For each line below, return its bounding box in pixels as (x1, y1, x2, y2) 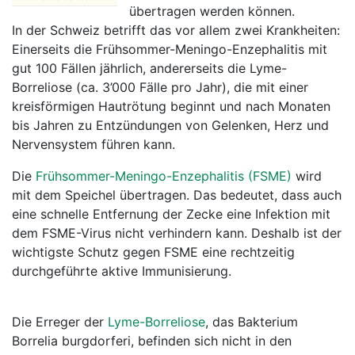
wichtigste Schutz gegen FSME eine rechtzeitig (12, 244, 295, 260)
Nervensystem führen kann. (12, 136, 175, 152)
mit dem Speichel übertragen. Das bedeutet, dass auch (12, 187, 342, 203)
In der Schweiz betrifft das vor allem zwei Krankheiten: (12, 22, 340, 38)
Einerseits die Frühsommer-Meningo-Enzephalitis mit (12, 41, 327, 57)
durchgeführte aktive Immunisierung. (12, 263, 231, 279)
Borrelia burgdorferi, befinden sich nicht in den (12, 333, 292, 349)
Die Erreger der (12, 314, 108, 330)
